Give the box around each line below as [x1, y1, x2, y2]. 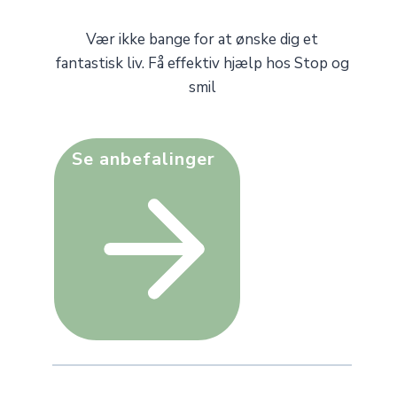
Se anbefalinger [72, 146, 216, 171]
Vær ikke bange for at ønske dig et [86, 29, 319, 51]
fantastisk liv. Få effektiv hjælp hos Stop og [55, 53, 349, 74]
